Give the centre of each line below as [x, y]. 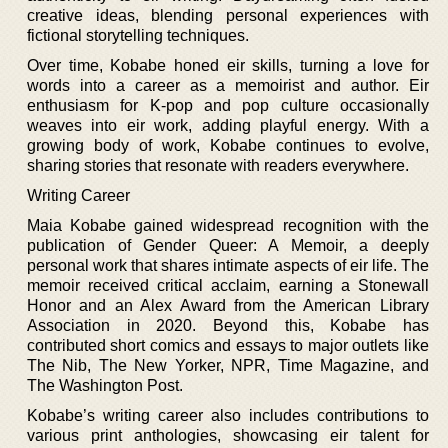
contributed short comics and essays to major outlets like [228, 345]
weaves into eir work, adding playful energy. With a [228, 125]
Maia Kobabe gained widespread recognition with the [228, 225]
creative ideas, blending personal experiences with [228, 15]
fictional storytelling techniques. [138, 35]
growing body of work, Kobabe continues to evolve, [228, 145]
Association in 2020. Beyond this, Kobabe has [228, 325]
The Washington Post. [105, 385]
